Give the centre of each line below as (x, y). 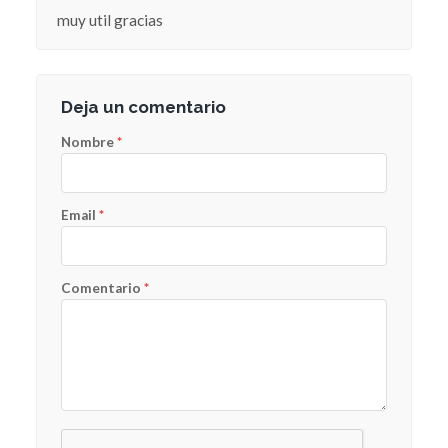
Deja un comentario (143, 106)
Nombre (88, 141)
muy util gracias (109, 19)
